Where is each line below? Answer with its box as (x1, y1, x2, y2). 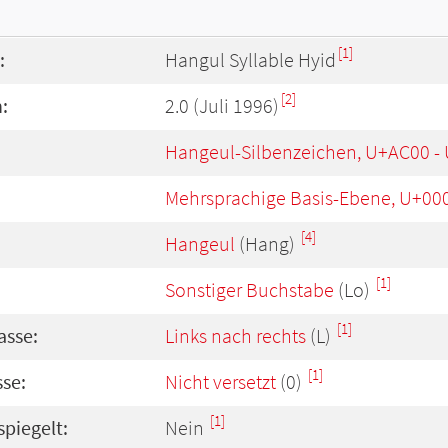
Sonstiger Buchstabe (165, 277, 334, 303)
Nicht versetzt (165, 369, 276, 395)
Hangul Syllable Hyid (165, 47, 336, 73)
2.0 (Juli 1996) (165, 93, 279, 119)
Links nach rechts (165, 323, 306, 349)
